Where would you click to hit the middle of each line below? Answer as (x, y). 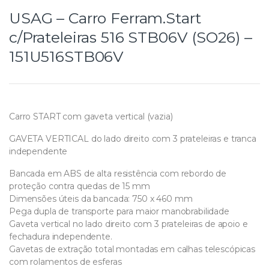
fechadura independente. (61, 236)
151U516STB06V (66, 56)
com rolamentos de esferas (65, 261)
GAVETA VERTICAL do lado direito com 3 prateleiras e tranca (133, 138)
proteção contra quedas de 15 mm (80, 186)
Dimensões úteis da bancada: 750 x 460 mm (101, 198)
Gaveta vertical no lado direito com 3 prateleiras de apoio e (128, 224)
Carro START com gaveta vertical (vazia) (91, 116)
